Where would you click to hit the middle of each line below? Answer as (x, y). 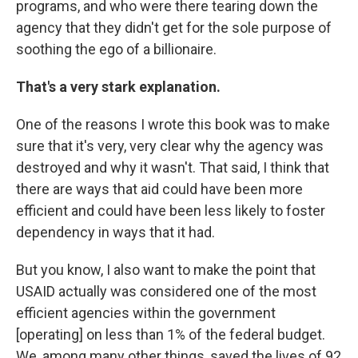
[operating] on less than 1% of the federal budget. (171, 334)
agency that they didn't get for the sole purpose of (174, 27)
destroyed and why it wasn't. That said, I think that (173, 167)
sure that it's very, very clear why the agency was (170, 145)
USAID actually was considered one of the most (166, 291)
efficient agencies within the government (146, 312)
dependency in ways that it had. (115, 232)
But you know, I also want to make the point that (166, 269)
